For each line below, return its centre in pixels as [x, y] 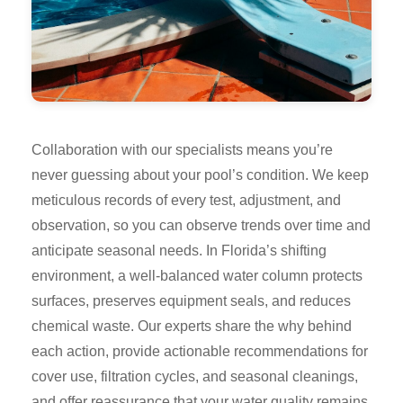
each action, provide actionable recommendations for [200, 351]
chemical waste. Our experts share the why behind [192, 326]
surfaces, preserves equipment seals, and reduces [191, 300]
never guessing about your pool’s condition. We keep [200, 175]
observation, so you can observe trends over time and [201, 225]
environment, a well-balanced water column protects [197, 275]
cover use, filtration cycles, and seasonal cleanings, [195, 376]
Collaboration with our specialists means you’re [182, 149]
